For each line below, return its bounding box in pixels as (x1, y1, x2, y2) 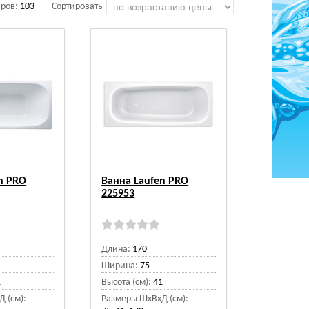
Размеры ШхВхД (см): (101, 294, 189, 304)
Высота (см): (101, 277, 152, 288)
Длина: (101, 244, 131, 255)
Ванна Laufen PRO (101, 176, 189, 187)
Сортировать (51, 1, 103, 12)
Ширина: (101, 261, 139, 271)
